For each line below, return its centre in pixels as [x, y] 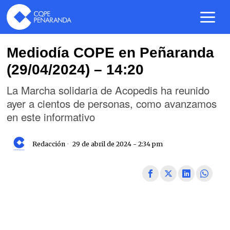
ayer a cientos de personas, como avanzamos [112, 103]
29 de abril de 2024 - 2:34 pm [117, 144]
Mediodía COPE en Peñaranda [111, 53]
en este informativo [51, 117]
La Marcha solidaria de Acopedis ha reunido [108, 90]
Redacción [49, 144]
